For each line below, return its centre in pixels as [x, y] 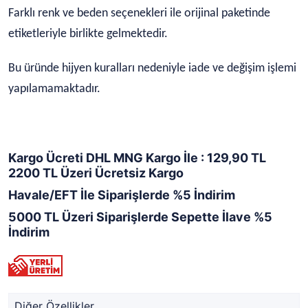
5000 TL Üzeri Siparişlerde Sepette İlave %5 [140, 217]
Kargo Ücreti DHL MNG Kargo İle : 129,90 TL [139, 158]
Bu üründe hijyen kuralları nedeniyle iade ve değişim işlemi [152, 68]
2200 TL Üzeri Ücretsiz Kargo [96, 173]
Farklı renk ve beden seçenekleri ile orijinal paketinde [139, 13]
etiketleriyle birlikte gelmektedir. [88, 34]
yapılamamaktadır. [54, 89]
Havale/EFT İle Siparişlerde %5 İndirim [122, 195]
